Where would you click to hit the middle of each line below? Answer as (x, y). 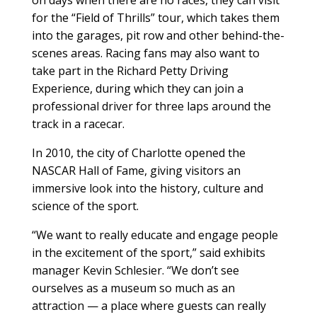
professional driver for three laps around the (151, 106)
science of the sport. (85, 206)
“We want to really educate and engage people (155, 235)
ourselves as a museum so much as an (133, 288)
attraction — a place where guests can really (149, 306)
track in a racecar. (78, 124)
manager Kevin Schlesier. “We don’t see (135, 271)
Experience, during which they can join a (137, 89)
